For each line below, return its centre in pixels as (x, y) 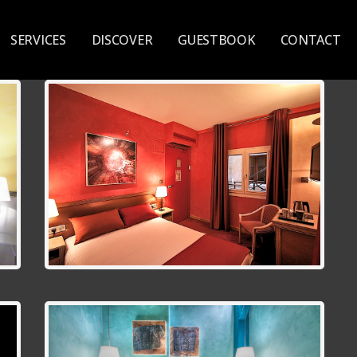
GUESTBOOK (216, 40)
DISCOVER (122, 40)
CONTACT (310, 40)
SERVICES (38, 40)
